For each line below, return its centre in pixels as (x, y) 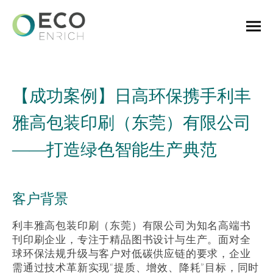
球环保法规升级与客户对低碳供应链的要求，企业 (132, 253)
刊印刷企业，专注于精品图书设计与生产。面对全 (132, 239)
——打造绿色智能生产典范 (115, 150)
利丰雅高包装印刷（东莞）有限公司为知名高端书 (132, 225)
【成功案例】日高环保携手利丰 (132, 96)
